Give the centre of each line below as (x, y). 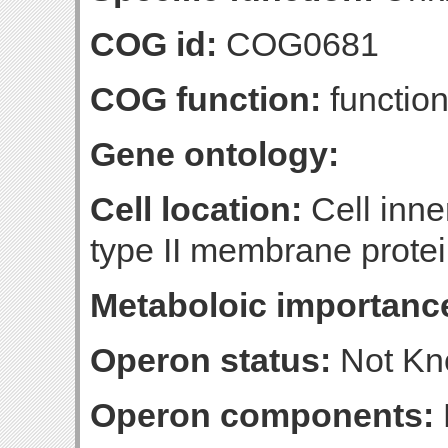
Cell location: (196, 209)
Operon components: (262, 415)
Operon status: (210, 360)
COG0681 (298, 44)
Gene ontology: (214, 154)
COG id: (153, 44)
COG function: (205, 99)
